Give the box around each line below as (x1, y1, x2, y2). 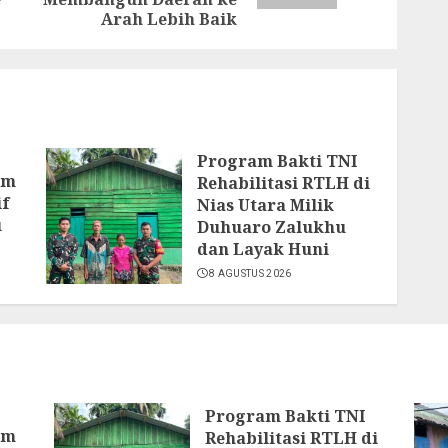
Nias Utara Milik (196, 194, 334, 216)
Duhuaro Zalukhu (196, 216, 346, 238)
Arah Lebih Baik (101, 8, 238, 30)
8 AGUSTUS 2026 (209, 268, 292, 279)
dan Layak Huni (196, 238, 329, 260)
